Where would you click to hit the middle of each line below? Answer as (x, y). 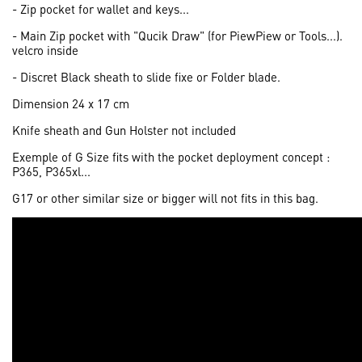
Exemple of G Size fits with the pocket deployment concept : (171, 157)
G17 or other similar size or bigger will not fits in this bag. (165, 198)
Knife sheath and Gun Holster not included (124, 130)
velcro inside (45, 51)
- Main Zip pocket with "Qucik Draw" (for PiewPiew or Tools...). (177, 36)
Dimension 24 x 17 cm (71, 104)
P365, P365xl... (51, 172)
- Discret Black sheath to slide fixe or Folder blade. (146, 77)
